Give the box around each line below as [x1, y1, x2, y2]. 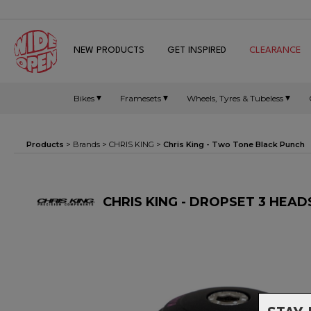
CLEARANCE [249, 46, 301, 55]
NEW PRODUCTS [74, 46, 144, 55]
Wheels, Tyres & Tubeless [187, 92, 283, 103]
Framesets [120, 92, 161, 103]
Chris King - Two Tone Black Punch [163, 140, 305, 149]
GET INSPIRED [167, 46, 226, 55]
